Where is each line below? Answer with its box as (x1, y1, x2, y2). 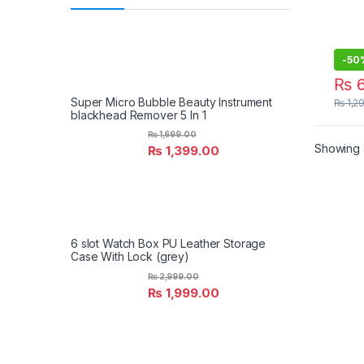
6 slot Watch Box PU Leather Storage (71, 236, 266, 251)
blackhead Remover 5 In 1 (71, 108, 206, 123)
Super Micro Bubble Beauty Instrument (71, 95, 272, 110)
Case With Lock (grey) (71, 249, 190, 264)
